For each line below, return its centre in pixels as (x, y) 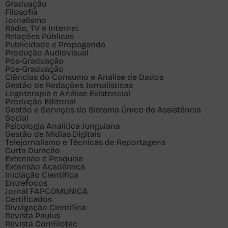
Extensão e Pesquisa (44, 159)
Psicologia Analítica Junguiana (63, 126)
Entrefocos (26, 183)
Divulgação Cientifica (46, 207)
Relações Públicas (39, 36)
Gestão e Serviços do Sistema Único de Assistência (103, 110)
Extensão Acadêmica (45, 167)
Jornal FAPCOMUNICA (47, 191)
